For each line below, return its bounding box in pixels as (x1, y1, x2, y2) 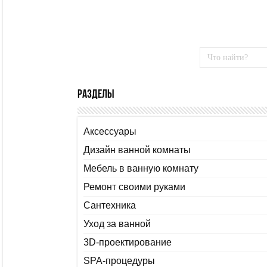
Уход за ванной (83, 219, 151, 229)
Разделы (77, 89, 114, 101)
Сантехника (83, 200, 136, 211)
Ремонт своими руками (83, 182, 185, 193)
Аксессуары (83, 126, 136, 137)
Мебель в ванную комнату (83, 163, 198, 174)
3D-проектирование (83, 237, 172, 248)
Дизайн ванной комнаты (83, 145, 191, 156)
